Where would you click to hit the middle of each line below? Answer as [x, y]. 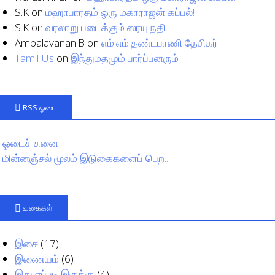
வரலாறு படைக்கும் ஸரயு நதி [106, 27]
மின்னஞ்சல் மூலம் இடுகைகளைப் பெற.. [85, 158]
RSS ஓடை [40, 107]
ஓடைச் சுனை [30, 143]
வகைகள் [38, 208]
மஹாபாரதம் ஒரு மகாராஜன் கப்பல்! [120, 12]
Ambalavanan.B [50, 42]
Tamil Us [34, 58]
